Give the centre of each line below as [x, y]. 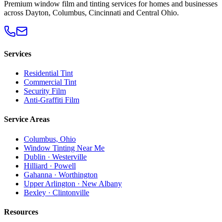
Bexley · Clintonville [56, 192]
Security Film [45, 91]
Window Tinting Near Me [64, 148]
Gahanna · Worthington [61, 174]
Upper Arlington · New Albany [73, 183]
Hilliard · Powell [50, 166]
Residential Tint [48, 73]
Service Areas [27, 119]
